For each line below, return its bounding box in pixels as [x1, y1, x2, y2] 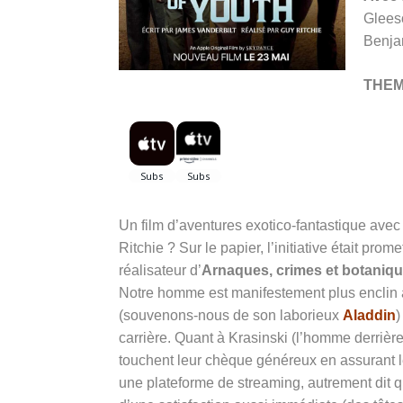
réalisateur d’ [119, 263, 201, 278]
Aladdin [343, 308, 396, 323]
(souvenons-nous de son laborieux [119, 308, 343, 323]
